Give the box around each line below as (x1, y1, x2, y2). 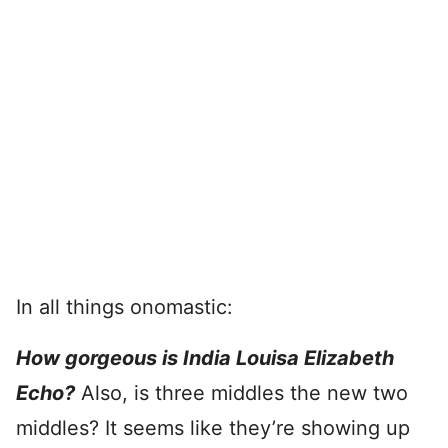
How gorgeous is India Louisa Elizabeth (16, 346, 394, 370)
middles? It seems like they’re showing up (16, 416, 410, 440)
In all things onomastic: (16, 295, 233, 319)
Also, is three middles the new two (81, 381, 408, 405)
